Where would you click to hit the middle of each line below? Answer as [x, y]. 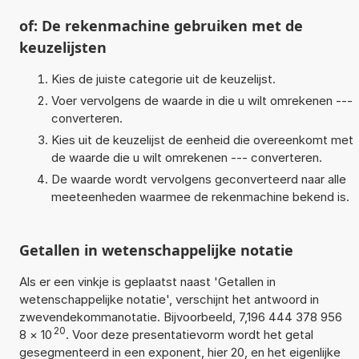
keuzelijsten [63, 48]
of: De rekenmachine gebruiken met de [161, 26]
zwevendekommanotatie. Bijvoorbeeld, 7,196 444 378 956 [180, 317]
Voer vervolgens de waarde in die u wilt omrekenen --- [202, 101]
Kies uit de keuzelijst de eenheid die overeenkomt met [202, 140]
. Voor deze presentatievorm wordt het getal [189, 335]
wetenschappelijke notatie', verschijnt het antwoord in [169, 300]
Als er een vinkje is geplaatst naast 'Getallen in [147, 282]
